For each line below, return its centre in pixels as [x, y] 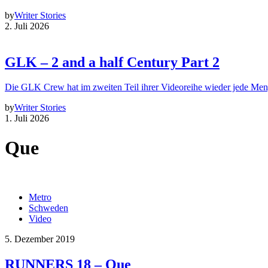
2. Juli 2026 [27, 26]
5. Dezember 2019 [40, 239]
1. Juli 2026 [27, 118]
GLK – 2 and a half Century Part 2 [112, 62]
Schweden [48, 208]
